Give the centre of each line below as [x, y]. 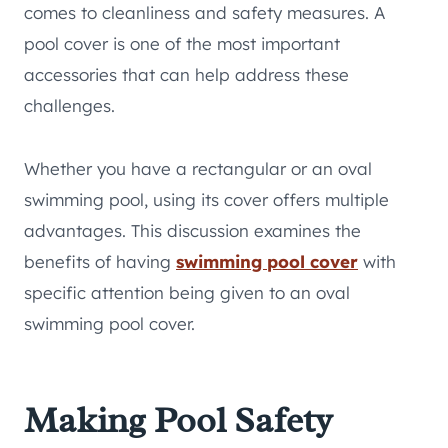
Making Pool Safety [178, 420]
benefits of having [100, 262]
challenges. [69, 106]
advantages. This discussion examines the [192, 231]
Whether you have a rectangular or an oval [198, 169]
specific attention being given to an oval [187, 293]
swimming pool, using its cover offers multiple [206, 200]
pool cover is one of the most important [182, 44]
